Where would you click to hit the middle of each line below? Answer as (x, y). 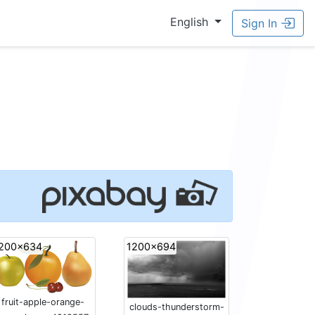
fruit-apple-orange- (43, 302)
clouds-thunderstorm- (176, 307)
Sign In (259, 23)
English (189, 22)
